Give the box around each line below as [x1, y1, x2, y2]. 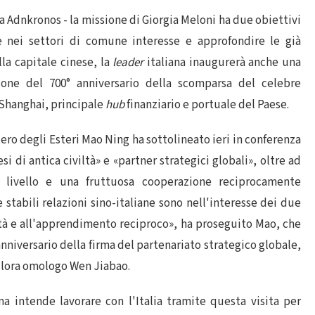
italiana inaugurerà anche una [143, 54, 302, 71]
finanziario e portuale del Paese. [124, 96, 289, 113]
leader [112, 54, 144, 71]
